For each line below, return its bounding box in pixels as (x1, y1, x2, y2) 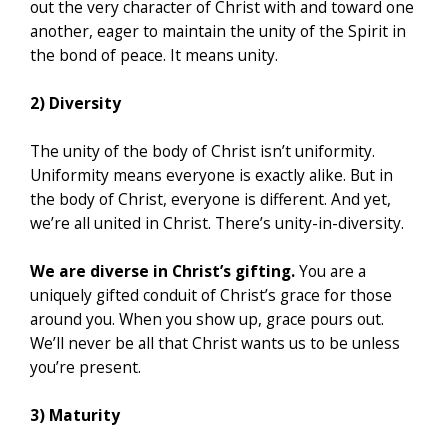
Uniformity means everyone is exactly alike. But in (30, 164, 393, 187)
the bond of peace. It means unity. (30, 44, 278, 67)
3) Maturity (30, 404, 120, 427)
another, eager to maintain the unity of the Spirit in (30, 20, 406, 43)
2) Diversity (30, 92, 121, 115)
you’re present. (30, 356, 141, 379)
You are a (295, 260, 366, 283)
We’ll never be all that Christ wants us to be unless (30, 332, 400, 355)
